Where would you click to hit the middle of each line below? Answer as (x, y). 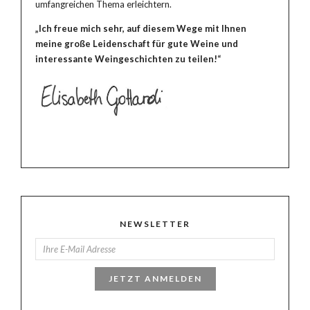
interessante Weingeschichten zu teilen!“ (128, 58)
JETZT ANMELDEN (155, 279)
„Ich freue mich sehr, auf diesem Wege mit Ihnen (141, 28)
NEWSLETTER (155, 224)
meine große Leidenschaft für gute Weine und (137, 43)
